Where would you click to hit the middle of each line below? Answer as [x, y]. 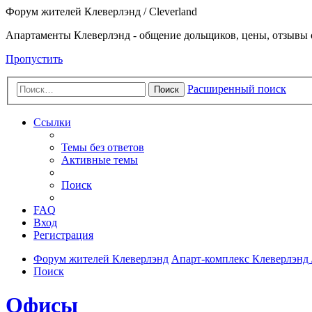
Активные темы [100, 159]
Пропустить [34, 59]
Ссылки [52, 122]
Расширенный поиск [237, 88]
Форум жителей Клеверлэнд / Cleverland [101, 11]
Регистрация [63, 235]
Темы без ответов [103, 147]
